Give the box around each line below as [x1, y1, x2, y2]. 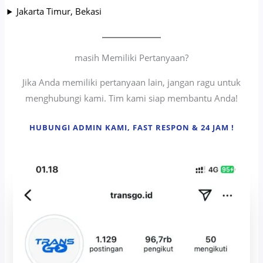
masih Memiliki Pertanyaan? [75, 52, 188, 64]
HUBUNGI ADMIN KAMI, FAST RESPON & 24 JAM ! [29, 122, 234, 133]
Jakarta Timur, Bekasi [16, 5, 102, 18]
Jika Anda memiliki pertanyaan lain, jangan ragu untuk [22, 76, 241, 89]
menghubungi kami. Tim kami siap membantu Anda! [25, 92, 238, 104]
